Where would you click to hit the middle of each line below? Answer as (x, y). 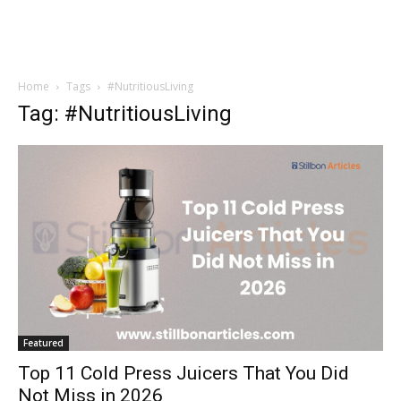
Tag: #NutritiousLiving (125, 114)
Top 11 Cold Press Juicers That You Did (183, 373)
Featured (43, 342)
